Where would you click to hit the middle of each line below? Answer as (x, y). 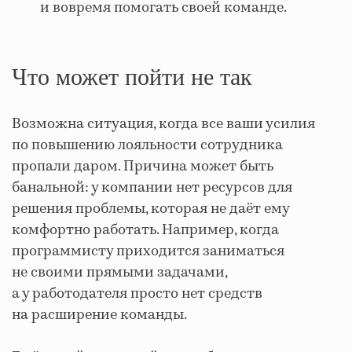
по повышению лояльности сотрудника (147, 145)
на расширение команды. (99, 315)
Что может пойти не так (132, 76)
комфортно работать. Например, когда (145, 230)
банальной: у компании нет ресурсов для (152, 187)
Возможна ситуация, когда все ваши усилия (163, 124)
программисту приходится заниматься (148, 251)
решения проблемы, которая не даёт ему (150, 209)
